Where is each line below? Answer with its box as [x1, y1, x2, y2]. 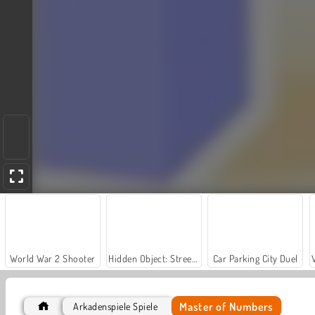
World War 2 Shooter [10, 252, 96, 264]
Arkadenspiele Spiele [73, 300, 158, 312]
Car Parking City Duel [212, 252, 298, 264]
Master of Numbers [179, 299, 274, 313]
